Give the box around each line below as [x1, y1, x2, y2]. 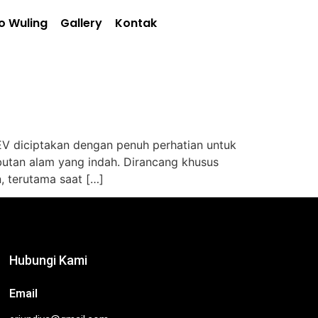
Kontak [115, 15, 158, 31]
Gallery [60, 15, 103, 31]
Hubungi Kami [9, 253, 88, 268]
